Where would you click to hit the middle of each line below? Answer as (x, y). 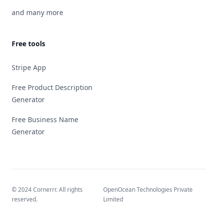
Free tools (28, 44)
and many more (37, 12)
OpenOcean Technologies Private (148, 190)
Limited (113, 199)
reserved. (25, 199)
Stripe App (29, 67)
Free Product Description (52, 87)
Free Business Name (45, 119)
